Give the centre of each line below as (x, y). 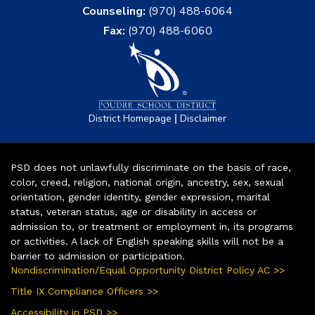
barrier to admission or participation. (98, 256)
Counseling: (114, 11)
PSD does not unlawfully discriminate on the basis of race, (151, 167)
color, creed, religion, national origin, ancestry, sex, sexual (147, 182)
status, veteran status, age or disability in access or (134, 211)
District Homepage (130, 118)
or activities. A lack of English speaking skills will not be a (147, 241)
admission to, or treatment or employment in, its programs (152, 226)
